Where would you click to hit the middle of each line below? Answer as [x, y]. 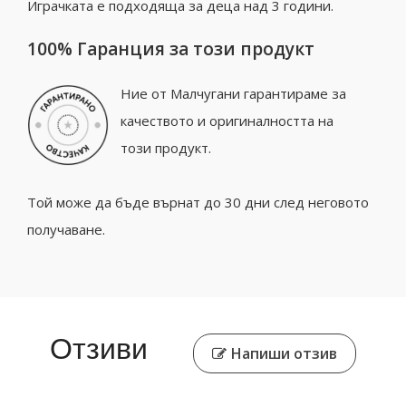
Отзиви [99, 349]
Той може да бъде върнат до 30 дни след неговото [198, 203]
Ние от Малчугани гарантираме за [233, 94]
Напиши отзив [284, 354]
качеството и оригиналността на [227, 121]
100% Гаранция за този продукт [171, 49]
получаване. [66, 230]
